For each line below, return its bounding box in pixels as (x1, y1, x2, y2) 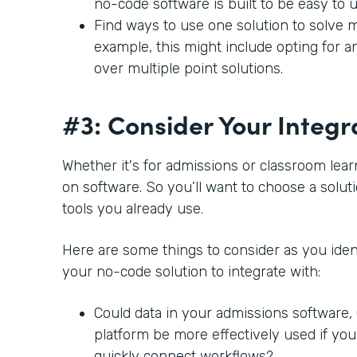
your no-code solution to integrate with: (62, 262, 320, 280)
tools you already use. (62, 199, 203, 218)
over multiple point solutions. (94, 59, 287, 77)
